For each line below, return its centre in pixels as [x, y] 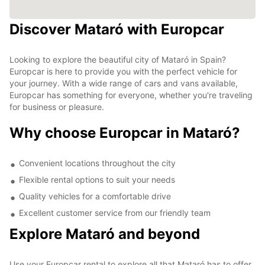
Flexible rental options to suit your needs [97, 179]
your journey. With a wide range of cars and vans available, [124, 83]
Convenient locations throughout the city [97, 163]
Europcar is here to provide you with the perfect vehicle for [123, 71]
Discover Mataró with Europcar [117, 29]
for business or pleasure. [57, 106]
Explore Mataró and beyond [105, 234]
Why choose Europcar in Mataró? [125, 132]
